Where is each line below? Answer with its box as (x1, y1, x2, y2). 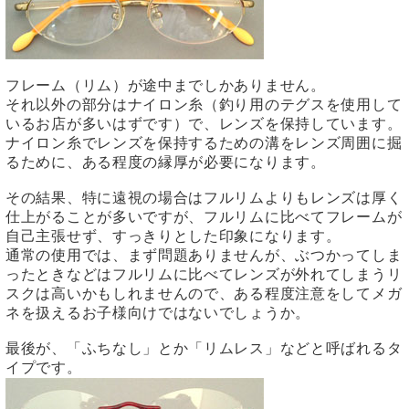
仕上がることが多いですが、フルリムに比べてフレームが (5, 209, 403, 225)
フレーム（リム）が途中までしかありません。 (5, 78, 326, 94)
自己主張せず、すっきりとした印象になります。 (5, 228, 341, 245)
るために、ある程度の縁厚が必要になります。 (5, 154, 326, 171)
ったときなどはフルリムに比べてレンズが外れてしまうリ (5, 267, 403, 283)
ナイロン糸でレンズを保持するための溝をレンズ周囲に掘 (5, 135, 403, 152)
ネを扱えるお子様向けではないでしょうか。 (5, 305, 310, 321)
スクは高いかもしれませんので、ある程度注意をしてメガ (5, 286, 403, 302)
